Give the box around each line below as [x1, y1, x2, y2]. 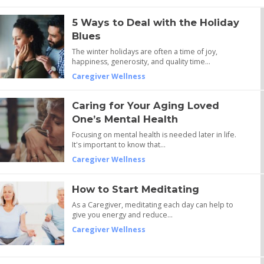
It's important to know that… [71, 140, 166, 150]
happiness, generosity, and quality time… [71, 56, 210, 67]
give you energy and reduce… [71, 209, 173, 220]
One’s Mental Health [71, 113, 178, 126]
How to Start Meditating [71, 183, 199, 195]
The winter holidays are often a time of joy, [71, 46, 217, 57]
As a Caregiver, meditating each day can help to [71, 199, 233, 210]
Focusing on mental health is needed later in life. [71, 130, 236, 140]
